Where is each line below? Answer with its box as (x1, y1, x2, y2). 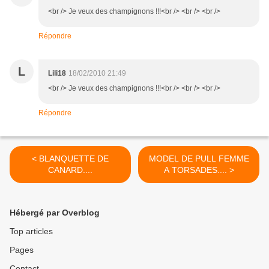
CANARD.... (48, 165, 92, 175)
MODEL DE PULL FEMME (148, 154, 249, 164)
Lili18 (48, 69, 66, 78)
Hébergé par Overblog (10, 208, 100, 218)
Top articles (10, 226, 53, 237)
